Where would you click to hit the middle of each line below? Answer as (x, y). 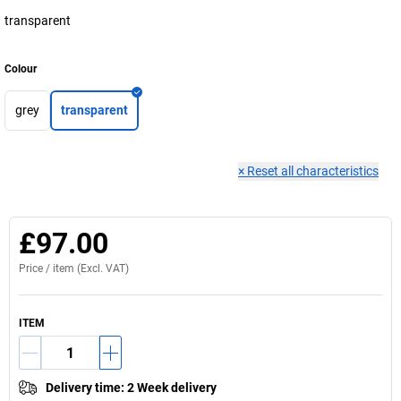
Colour (21, 69)
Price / (36, 269)
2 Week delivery (172, 388)
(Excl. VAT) (102, 269)
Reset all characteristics (313, 171)
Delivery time (83, 388)
